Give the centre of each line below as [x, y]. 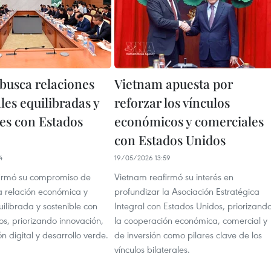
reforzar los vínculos [172, 102]
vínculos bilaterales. [152, 249]
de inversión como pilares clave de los [188, 234]
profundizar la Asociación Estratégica [187, 191]
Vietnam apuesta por [174, 83]
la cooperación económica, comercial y [191, 220]
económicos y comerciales [189, 121]
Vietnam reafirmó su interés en [174, 176]
